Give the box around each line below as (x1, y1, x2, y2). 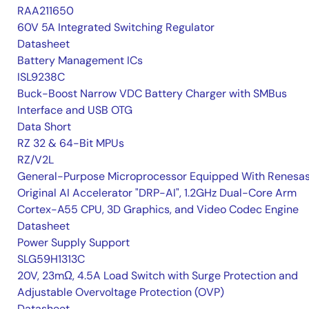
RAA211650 (17, 3, 74, 19)
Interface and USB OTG (17, 103, 132, 118)
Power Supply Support (17, 235, 130, 250)
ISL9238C (17, 70, 65, 85)
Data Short (17, 119, 71, 134)
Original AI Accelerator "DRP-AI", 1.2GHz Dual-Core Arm (17, 186, 297, 201)
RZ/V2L (17, 152, 54, 168)
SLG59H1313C (17, 252, 85, 267)
